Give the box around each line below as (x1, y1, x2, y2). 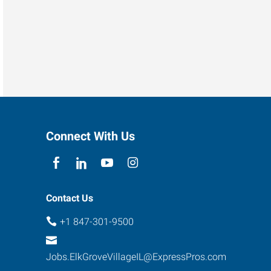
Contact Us (46, 192, 93, 204)
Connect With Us (46, 128, 135, 143)
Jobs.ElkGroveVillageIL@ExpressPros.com (46, 251, 226, 263)
